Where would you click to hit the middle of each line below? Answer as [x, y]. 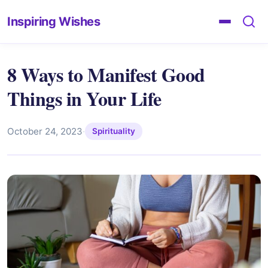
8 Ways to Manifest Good [106, 74]
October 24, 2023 [45, 131]
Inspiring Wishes [54, 22]
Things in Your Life [84, 98]
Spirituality [114, 131]
